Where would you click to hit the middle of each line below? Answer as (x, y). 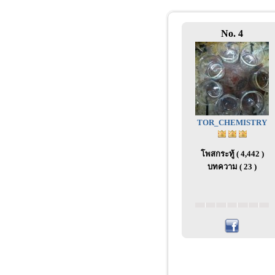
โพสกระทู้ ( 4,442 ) (232, 154)
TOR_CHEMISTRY (232, 122)
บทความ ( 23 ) (232, 167)
